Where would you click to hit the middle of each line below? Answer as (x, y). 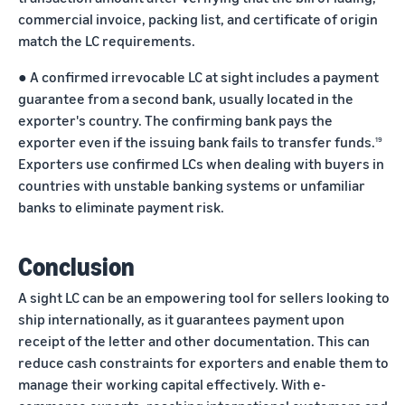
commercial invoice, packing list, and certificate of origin (198, 19)
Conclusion (76, 267)
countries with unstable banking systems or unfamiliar (192, 186)
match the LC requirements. (107, 41)
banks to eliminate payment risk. (121, 207)
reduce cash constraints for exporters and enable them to (203, 363)
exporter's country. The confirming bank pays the (175, 121)
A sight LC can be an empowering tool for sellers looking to (204, 298)
